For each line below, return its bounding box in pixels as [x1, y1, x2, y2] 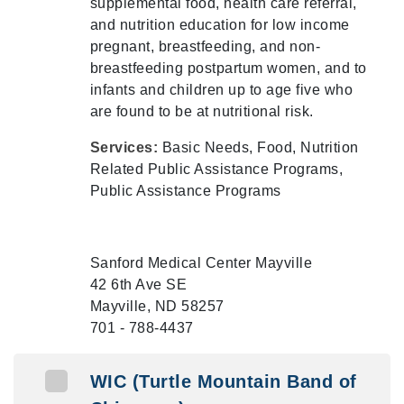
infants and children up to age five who [89, 82, 353, 97]
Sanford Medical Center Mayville [89, 255, 313, 271]
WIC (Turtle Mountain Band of [89, 372, 357, 391]
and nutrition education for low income [89, 17, 350, 32]
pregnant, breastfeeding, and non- [89, 39, 321, 54]
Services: [89, 140, 162, 155]
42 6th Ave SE [89, 277, 188, 292]
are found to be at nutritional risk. [89, 104, 314, 119]
